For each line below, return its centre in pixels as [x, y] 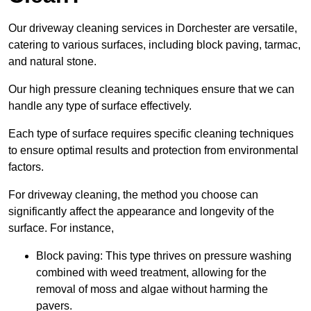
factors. [26, 167]
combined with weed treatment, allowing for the [151, 273]
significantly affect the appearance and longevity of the [141, 212]
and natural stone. [52, 62]
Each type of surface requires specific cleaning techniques [151, 134]
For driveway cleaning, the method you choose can [133, 195]
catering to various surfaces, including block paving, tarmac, [154, 45]
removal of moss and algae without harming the [152, 289]
